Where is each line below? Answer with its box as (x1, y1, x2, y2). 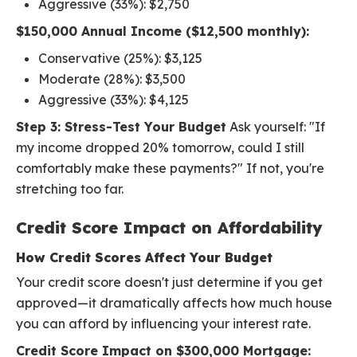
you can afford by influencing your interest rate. (16, 316, 311, 332)
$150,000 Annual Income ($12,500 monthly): (16, 23, 309, 40)
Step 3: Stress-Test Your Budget (16, 119, 226, 135)
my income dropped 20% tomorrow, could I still (16, 139, 304, 156)
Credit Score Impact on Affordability (16, 218, 323, 238)
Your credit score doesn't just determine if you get (16, 274, 323, 291)
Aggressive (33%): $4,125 (38, 92, 189, 108)
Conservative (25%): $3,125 (38, 50, 202, 67)
